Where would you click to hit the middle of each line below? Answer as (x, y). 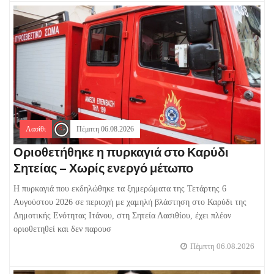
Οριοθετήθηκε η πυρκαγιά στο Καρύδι (121, 152)
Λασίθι (36, 129)
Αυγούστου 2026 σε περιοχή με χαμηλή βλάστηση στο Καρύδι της (130, 202)
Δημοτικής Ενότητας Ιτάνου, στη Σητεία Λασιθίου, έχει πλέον (122, 215)
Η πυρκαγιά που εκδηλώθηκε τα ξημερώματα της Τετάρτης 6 (120, 188)
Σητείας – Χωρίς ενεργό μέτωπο (103, 168)
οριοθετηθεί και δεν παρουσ (62, 229)
